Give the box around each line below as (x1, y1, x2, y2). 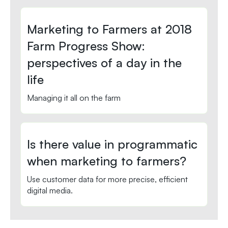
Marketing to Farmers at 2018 (27, 21, 192, 37)
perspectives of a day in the (27, 55, 182, 71)
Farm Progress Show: (27, 38, 145, 54)
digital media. (27, 185, 73, 196)
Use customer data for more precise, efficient (27, 174, 188, 185)
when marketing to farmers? (27, 153, 186, 169)
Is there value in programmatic (27, 136, 197, 152)
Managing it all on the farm (27, 93, 121, 103)
